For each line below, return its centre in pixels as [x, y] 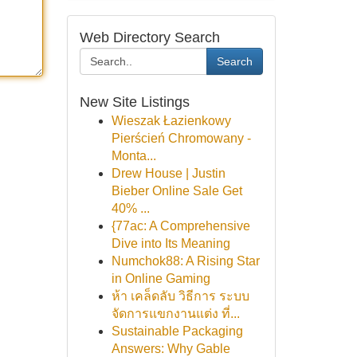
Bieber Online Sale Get [177, 191]
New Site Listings [134, 102]
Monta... [133, 156]
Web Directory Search [149, 37]
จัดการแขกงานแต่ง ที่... [175, 314]
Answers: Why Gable [171, 349]
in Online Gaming [161, 279]
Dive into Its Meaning [171, 243]
